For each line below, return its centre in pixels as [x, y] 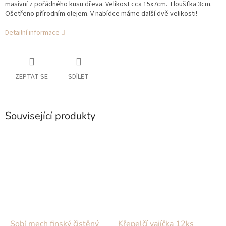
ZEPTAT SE [32, 77]
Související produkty [50, 116]
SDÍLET [78, 77]
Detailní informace [32, 33]
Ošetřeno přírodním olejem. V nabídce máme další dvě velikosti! [101, 14]
